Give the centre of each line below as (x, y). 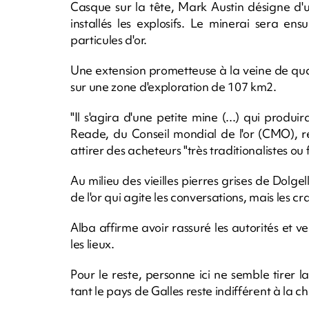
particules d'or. (109, 39)
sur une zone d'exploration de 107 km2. (173, 86)
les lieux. (92, 243)
